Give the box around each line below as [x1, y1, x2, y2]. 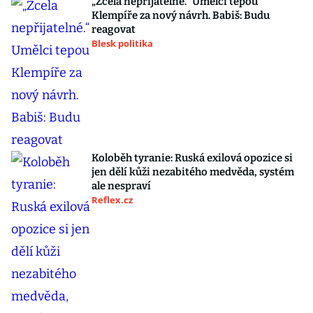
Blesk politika [92, 37, 153, 50]
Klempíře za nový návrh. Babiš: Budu [92, 9, 270, 22]
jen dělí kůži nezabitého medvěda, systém [92, 166, 294, 178]
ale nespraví [92, 180, 151, 192]
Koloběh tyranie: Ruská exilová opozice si [92, 152, 293, 164]
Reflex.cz [92, 194, 133, 206]
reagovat [92, 23, 136, 36]
